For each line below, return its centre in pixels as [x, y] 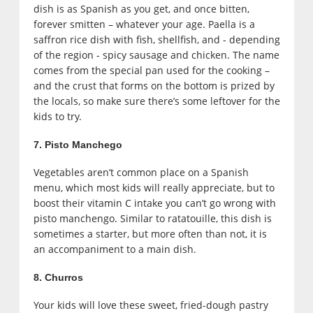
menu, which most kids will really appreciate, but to [154, 188]
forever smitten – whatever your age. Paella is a [144, 24]
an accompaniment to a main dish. [115, 249]
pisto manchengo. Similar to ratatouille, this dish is [152, 219]
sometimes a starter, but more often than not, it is [150, 234]
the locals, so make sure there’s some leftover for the [156, 101]
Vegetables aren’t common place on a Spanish [141, 173]
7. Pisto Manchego [78, 145]
